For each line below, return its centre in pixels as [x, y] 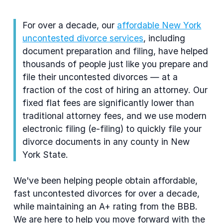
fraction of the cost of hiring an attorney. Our [115, 90]
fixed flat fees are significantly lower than [109, 103]
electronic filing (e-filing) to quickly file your [112, 128]
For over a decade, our [70, 25]
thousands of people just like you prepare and [115, 64]
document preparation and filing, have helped [115, 51]
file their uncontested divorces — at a [100, 77]
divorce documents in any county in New [106, 141]
